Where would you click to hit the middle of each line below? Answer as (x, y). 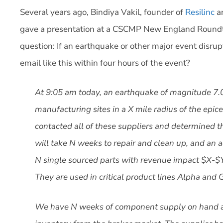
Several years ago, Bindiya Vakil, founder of (103, 12)
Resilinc (200, 12)
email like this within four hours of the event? (105, 63)
